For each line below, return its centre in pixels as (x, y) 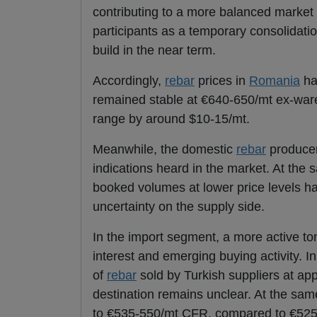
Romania (275, 81)
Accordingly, (129, 81)
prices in (222, 81)
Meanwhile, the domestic (165, 150)
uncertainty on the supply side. (179, 207)
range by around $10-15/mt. (171, 119)
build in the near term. (154, 51)
